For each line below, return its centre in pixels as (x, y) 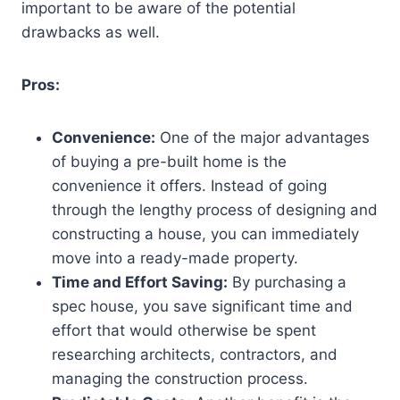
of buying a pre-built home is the (169, 162)
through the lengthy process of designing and (215, 210)
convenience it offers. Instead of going (189, 186)
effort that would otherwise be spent (184, 331)
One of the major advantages (262, 138)
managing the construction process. (180, 379)
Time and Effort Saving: (140, 283)
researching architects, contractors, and (195, 355)
